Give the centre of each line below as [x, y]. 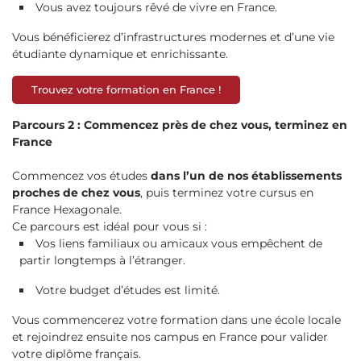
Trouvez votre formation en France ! [126, 89]
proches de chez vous [76, 192]
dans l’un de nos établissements [246, 175]
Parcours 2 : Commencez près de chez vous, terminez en [180, 124]
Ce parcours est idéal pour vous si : [110, 226]
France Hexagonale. [67, 209]
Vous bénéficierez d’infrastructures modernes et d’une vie [173, 37]
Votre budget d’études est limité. [127, 290]
